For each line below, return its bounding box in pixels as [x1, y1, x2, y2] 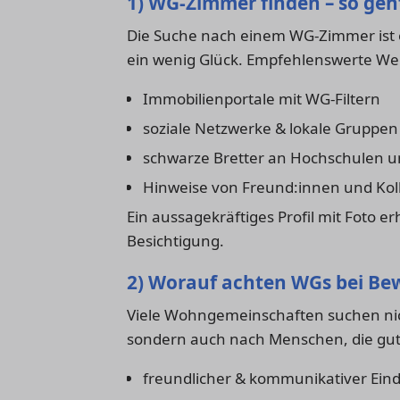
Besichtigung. [127, 229, 224, 251]
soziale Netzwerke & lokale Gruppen [142, 117, 398, 138]
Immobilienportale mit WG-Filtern [142, 87, 380, 109]
